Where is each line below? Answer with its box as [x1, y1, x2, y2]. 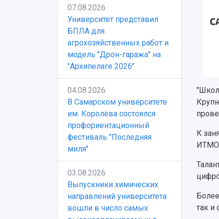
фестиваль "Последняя [67, 132, 152, 142]
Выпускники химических [67, 180, 158, 189]
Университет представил [67, 15, 158, 24]
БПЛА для [67, 26, 105, 36]
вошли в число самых [67, 203, 148, 213]
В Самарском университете [67, 97, 167, 107]
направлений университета [67, 192, 167, 201]
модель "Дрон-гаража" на [67, 50, 161, 59]
